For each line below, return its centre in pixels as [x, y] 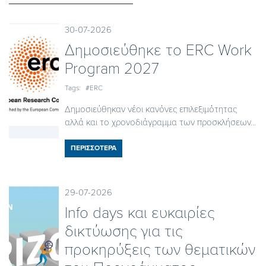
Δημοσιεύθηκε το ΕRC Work [158, 50]
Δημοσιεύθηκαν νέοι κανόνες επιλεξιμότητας [151, 109]
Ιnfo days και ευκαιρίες [139, 213]
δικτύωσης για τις [123, 231]
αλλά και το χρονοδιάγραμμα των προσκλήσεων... [160, 122]
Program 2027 [112, 68]
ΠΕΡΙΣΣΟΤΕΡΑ [93, 148]
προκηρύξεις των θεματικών [160, 249]
